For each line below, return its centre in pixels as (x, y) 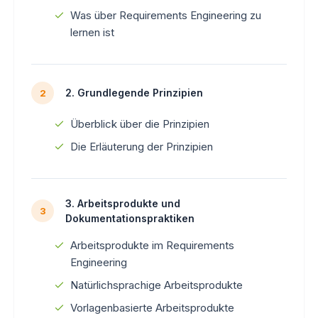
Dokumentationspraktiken (130, 218)
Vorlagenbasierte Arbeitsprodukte (152, 307)
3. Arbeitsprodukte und (123, 203)
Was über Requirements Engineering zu (166, 15)
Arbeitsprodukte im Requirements (152, 245)
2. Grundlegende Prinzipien (134, 93)
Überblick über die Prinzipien (140, 124)
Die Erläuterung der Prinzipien (142, 146)
